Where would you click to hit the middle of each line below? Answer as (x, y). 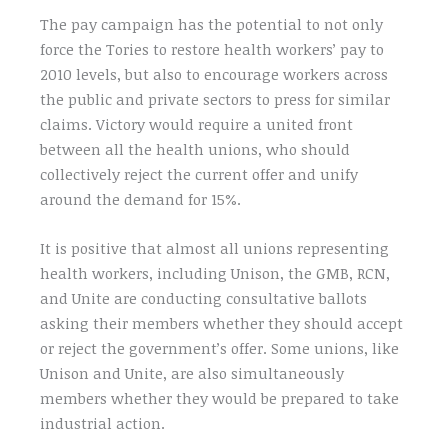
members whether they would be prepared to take (220, 398)
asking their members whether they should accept (222, 323)
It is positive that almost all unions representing (215, 248)
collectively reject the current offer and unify (199, 174)
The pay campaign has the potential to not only (212, 24)
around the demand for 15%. (141, 199)
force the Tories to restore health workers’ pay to (212, 49)
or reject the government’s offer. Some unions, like (220, 348)
